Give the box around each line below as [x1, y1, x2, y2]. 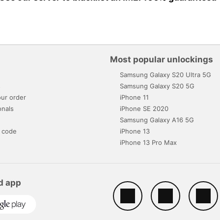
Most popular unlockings [110, 54, 213, 64]
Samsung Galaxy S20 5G [120, 82, 194, 90]
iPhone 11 [120, 93, 149, 101]
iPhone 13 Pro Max [120, 138, 177, 146]
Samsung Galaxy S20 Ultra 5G [120, 70, 211, 79]
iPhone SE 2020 [120, 104, 168, 112]
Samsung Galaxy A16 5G [120, 115, 194, 124]
